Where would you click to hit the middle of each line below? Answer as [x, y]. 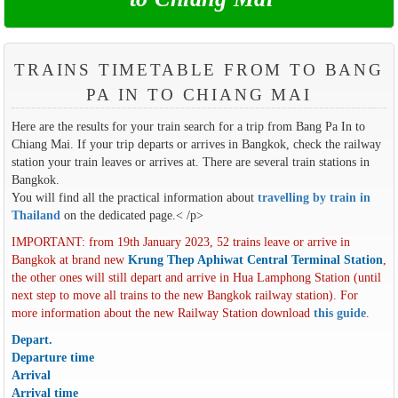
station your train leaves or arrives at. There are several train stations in [190, 162]
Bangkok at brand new [69, 260]
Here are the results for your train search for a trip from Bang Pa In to [188, 127]
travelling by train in [314, 198]
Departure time [52, 358]
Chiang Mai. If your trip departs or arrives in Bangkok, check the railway [196, 144]
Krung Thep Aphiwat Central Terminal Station [255, 260]
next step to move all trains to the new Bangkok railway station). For [184, 295]
